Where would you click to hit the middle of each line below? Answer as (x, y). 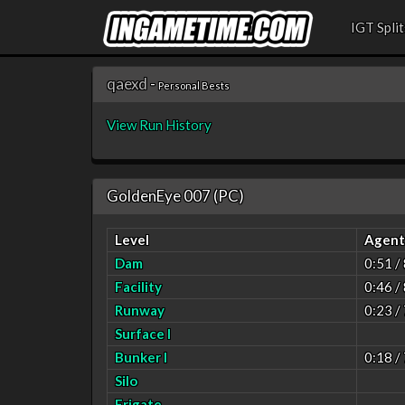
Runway (140, 310)
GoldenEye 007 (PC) (175, 195)
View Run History (159, 125)
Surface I (143, 333)
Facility (138, 286)
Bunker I (141, 357)
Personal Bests (194, 85)
